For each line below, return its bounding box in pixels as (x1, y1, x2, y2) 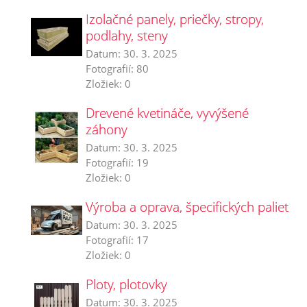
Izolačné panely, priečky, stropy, (86, 10, 264, 27)
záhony (86, 121, 127, 138)
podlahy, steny (86, 27, 168, 44)
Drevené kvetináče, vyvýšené (86, 104, 249, 121)
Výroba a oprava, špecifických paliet (86, 198, 288, 215)
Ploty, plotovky (86, 275, 167, 293)
